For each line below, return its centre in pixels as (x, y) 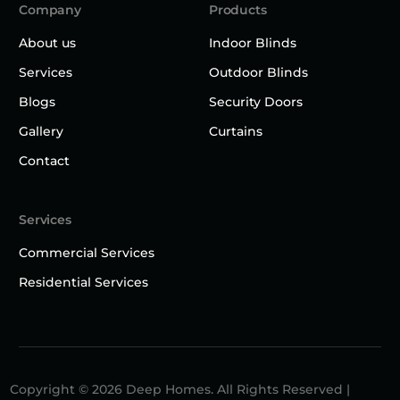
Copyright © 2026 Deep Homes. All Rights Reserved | (180, 389)
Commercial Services (87, 252)
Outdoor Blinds (258, 72)
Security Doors (256, 101)
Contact (45, 160)
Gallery (42, 131)
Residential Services (84, 282)
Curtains (236, 131)
